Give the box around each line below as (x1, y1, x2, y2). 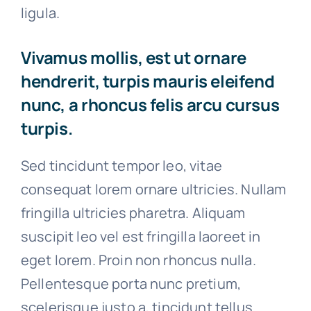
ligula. (20, 3, 60, 23)
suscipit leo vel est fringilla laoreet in (20, 227, 261, 246)
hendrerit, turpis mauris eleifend (20, 69, 275, 93)
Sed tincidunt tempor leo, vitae (20, 156, 222, 176)
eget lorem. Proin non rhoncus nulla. (20, 251, 256, 270)
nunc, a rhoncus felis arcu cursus (20, 93, 280, 117)
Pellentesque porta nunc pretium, (20, 274, 242, 294)
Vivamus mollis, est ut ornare (20, 46, 246, 69)
